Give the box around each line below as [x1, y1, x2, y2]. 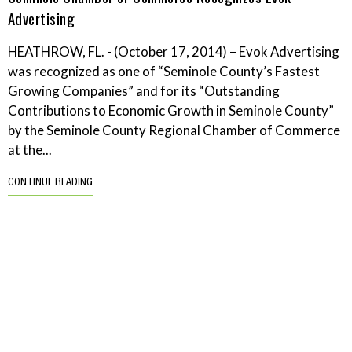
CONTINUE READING [8, 178, 93, 189]
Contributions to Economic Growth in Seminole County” [8, 102, 334, 119]
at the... [8, 141, 52, 159]
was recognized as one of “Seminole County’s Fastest [8, 63, 320, 80]
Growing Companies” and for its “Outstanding [8, 82, 280, 100]
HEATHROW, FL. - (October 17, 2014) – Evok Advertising [8, 43, 339, 60]
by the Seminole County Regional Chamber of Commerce [8, 122, 340, 139]
